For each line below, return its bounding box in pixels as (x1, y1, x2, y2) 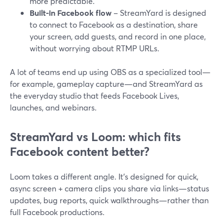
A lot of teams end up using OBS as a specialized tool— (10, 67, 211, 77)
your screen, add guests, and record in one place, (30, 31, 206, 41)
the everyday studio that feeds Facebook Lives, (10, 90, 179, 101)
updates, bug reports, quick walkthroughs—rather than (10, 195, 209, 205)
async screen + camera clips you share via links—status (10, 183, 209, 193)
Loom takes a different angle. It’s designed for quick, (10, 171, 198, 182)
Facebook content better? (10, 144, 149, 159)
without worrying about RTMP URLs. (30, 43, 159, 53)
